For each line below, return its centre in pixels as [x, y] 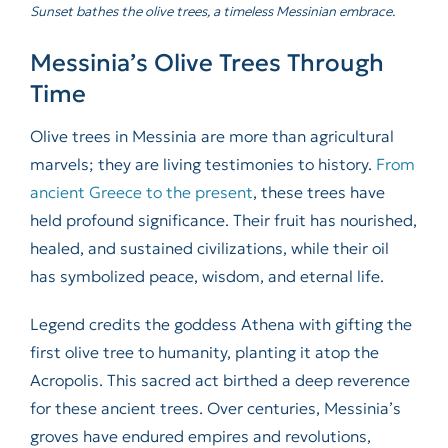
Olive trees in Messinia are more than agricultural [211, 136]
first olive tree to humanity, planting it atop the [204, 352]
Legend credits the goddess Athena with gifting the [220, 324]
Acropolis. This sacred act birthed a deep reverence [219, 380]
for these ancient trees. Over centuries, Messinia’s [215, 408]
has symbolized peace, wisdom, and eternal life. [206, 276]
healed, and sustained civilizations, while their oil [209, 248]
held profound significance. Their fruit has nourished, [223, 220]
